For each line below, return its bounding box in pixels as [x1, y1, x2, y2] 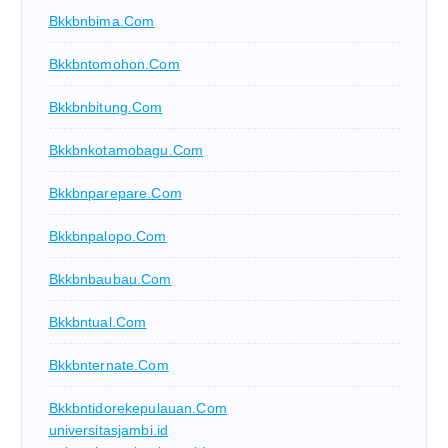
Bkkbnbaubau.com [48, 271, 172, 288]
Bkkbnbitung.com [48, 99, 163, 116]
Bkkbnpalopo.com [48, 228, 167, 245]
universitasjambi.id [48, 422, 169, 439]
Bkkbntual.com [48, 314, 147, 331]
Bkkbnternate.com [48, 357, 169, 374]
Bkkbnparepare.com [48, 185, 182, 202]
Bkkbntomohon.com [48, 56, 180, 73]
